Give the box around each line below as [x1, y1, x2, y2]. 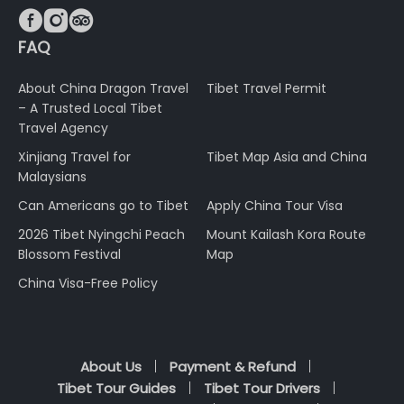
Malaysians [18, 167, 87, 186]
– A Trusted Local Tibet [18, 98, 162, 117]
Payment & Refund [170, 356, 296, 376]
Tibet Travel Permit [207, 78, 326, 97]
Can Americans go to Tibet [18, 196, 188, 215]
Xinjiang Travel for [18, 147, 131, 166]
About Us [80, 356, 142, 376]
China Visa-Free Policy [18, 273, 158, 292]
